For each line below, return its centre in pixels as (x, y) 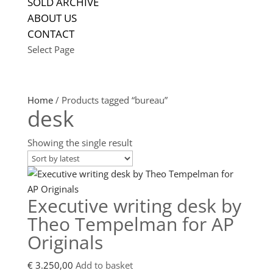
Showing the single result (80, 143)
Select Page (51, 49)
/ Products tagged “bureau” (110, 100)
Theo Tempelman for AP (130, 224)
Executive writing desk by (134, 206)
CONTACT (51, 34)
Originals (65, 242)
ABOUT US (52, 18)
